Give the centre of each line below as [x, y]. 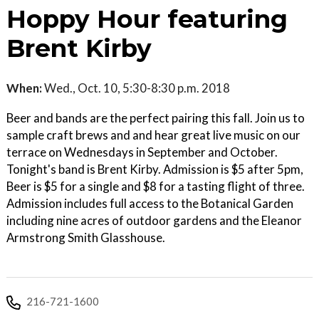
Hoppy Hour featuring [147, 19]
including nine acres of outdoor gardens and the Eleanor [154, 220]
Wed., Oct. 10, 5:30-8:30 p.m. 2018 [136, 88]
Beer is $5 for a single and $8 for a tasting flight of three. [156, 186]
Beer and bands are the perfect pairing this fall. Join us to [156, 118]
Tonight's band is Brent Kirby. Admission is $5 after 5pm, [155, 169]
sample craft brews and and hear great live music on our [153, 135]
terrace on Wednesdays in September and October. [142, 152]
